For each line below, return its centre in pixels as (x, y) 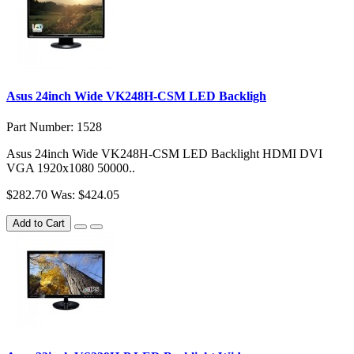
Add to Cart (39, 223)
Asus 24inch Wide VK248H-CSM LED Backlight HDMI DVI (164, 153)
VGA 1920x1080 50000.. (71, 168)
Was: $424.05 (85, 194)
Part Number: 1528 (54, 126)
